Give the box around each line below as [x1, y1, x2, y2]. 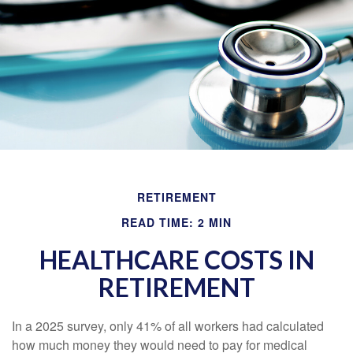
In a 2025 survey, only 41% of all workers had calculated [12, 317, 324, 335]
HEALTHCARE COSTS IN [39, 244, 314, 275]
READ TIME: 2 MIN [121, 214, 232, 230]
